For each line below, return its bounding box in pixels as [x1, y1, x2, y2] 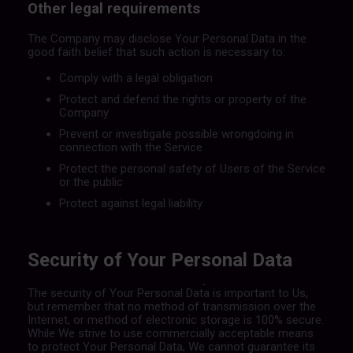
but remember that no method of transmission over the [27, 299, 316, 314]
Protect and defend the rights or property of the [58, 91, 307, 106]
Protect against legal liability [58, 195, 203, 210]
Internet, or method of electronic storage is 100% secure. [27, 312, 324, 327]
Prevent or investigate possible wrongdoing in [58, 126, 294, 141]
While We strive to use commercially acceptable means [27, 325, 314, 340]
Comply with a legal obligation [58, 70, 213, 85]
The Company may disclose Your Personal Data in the [27, 31, 307, 46]
